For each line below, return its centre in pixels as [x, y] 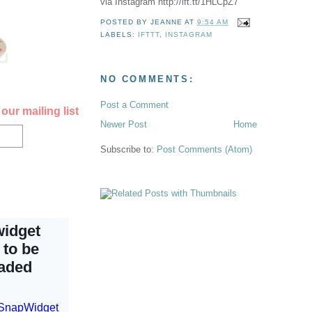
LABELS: [119, 35]
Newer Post [124, 124]
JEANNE [167, 22]
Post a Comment [134, 104]
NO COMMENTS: [147, 79]
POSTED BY [126, 22]
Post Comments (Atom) [204, 149]
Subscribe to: [128, 149]
